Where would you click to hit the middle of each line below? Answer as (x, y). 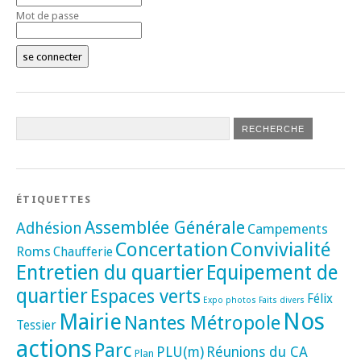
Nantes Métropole (202, 323)
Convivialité (280, 249)
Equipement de (272, 272)
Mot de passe (48, 15)
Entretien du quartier (110, 272)
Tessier (36, 325)
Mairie (90, 322)
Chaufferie (83, 251)
